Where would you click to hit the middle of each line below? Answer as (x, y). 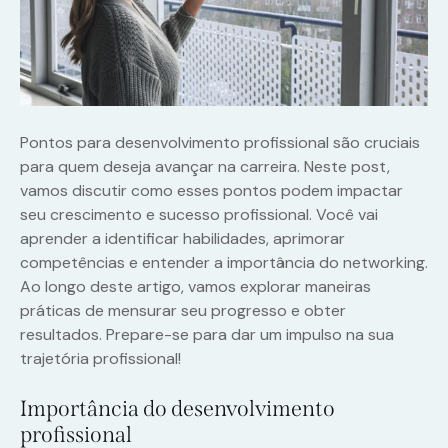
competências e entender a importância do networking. (224, 263)
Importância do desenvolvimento (177, 409)
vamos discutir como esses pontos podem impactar (211, 191)
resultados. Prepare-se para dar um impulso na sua (207, 335)
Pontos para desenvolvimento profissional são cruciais (220, 143)
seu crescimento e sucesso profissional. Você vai (199, 215)
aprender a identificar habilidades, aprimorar (182, 239)
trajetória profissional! (100, 359)
